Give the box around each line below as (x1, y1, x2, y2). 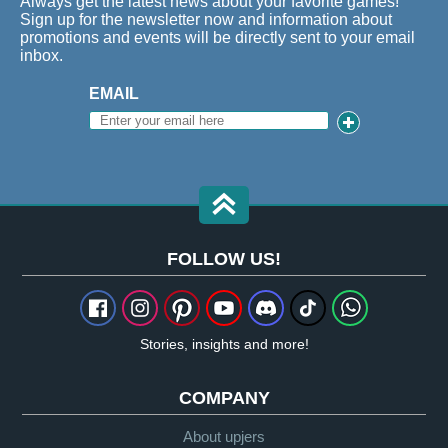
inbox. (20, 47, 63, 65)
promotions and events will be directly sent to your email (20, 29, 415, 47)
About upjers (183, 428, 265, 446)
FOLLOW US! (167, 249, 281, 270)
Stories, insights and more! (139, 336, 309, 353)
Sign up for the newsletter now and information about (20, 11, 392, 29)
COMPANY (178, 388, 270, 409)
